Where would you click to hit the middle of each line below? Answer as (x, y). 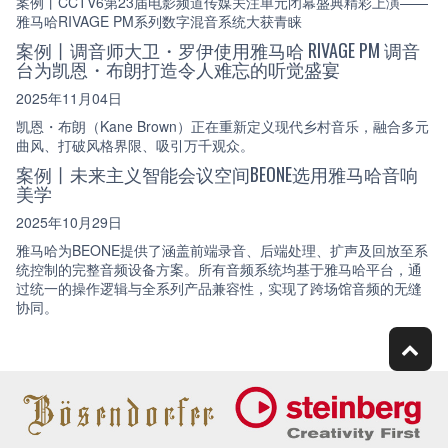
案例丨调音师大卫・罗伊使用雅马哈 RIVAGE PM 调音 (218, 50)
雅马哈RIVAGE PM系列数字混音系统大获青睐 (159, 21)
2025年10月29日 (69, 221)
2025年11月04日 (69, 97)
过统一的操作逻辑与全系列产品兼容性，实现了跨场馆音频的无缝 (219, 288)
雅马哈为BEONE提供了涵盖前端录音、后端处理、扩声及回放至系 (222, 250)
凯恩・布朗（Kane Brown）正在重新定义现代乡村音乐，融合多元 (222, 126)
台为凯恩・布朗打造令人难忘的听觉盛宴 (178, 69)
